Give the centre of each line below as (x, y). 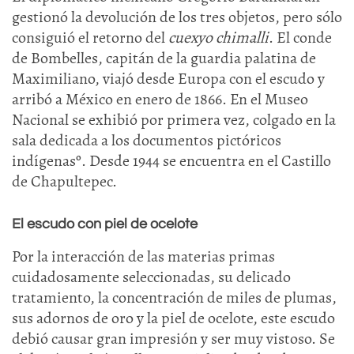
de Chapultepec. (64, 181)
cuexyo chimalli (218, 38)
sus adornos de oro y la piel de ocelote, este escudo (173, 318)
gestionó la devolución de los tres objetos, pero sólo (177, 17)
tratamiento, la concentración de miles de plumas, (174, 298)
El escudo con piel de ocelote (105, 224)
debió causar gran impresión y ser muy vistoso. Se (173, 339)
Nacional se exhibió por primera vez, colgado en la (174, 120)
